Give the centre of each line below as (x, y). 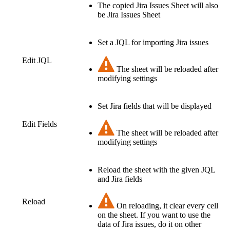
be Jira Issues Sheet (129, 15)
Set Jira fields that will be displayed (155, 106)
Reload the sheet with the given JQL (156, 170)
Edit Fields (40, 124)
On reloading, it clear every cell (167, 206)
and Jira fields (120, 179)
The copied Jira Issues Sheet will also (158, 6)
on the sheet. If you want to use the (154, 215)
